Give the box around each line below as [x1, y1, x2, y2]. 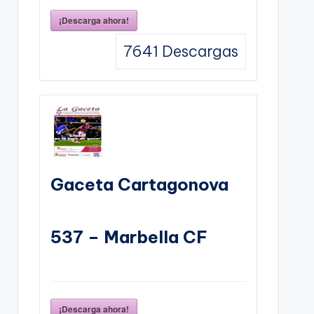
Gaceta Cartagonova [50, 173, 228, 195]
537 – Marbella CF [50, 226, 207, 247]
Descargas [158, 41, 238, 61]
